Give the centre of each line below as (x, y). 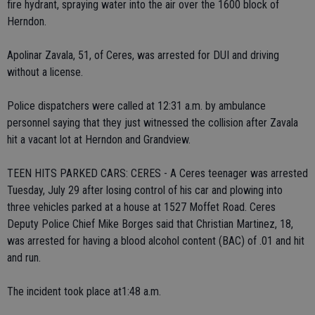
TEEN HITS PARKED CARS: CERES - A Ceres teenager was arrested (157, 173)
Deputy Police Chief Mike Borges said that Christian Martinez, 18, (150, 224)
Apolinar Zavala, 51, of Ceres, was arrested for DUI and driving (143, 55)
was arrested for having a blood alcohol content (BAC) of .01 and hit (156, 241)
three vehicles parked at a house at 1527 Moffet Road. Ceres (141, 207)
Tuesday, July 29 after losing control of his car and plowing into (145, 190)
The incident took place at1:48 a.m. (84, 291)
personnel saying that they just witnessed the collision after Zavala (153, 123)
